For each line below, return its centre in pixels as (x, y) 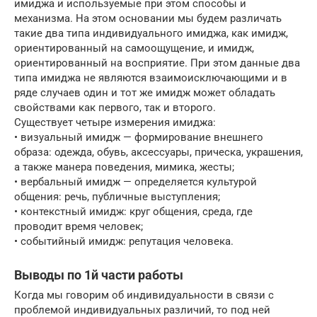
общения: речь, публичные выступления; (117, 197)
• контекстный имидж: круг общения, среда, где (133, 212)
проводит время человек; (79, 227)
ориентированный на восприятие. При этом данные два (157, 63)
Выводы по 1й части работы (99, 275)
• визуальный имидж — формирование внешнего (139, 138)
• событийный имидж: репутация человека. (124, 242)
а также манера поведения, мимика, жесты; (124, 167)
